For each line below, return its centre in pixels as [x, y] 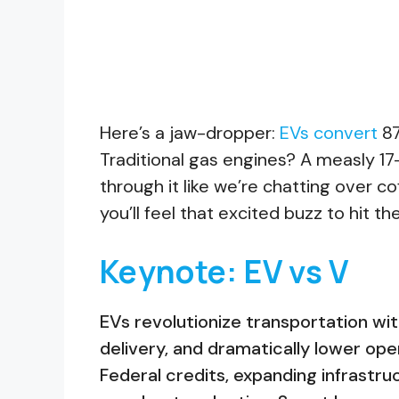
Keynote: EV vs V [224, 271]
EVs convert [329, 132]
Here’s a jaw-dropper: [190, 132]
